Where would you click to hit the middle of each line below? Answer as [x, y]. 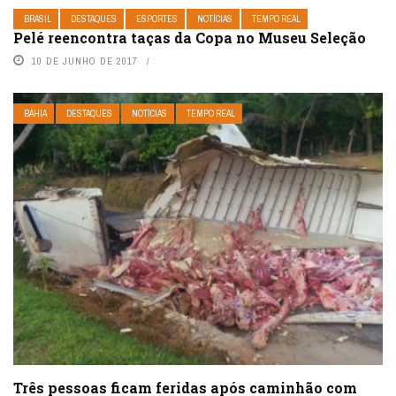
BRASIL [38, 19]
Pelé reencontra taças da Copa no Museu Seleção [190, 38]
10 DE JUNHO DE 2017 [85, 61]
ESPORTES [157, 19]
